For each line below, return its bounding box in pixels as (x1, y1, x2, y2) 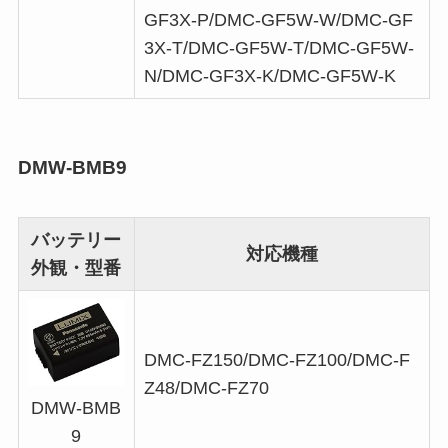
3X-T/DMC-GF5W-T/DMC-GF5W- (143, 37, 414, 58)
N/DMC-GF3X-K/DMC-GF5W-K (143, 65, 396, 86)
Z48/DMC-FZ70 (143, 378, 269, 399)
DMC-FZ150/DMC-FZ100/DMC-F (143, 350, 410, 371)
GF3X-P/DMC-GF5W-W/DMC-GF (143, 9, 413, 30)
